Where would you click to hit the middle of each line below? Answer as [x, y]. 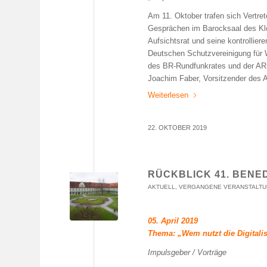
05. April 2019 [173, 221]
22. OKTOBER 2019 [178, 128]
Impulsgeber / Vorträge [187, 253]
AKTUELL [162, 187]
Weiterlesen [168, 95]
